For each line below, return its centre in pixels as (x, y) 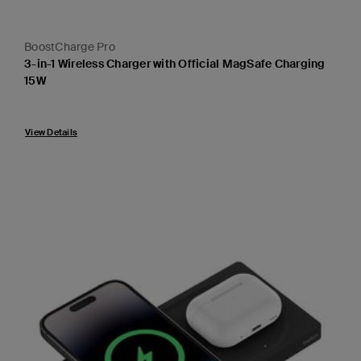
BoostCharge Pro (70, 47)
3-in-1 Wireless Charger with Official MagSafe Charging (175, 64)
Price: (38, 107)
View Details (51, 133)
